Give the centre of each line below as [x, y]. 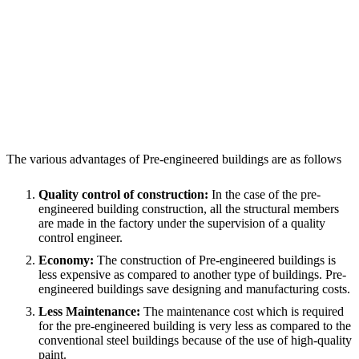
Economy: [68, 260]
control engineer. [81, 237]
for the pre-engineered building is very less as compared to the [195, 325]
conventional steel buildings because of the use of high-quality [195, 340]
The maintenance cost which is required [244, 311]
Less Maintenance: [91, 311]
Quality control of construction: [125, 194]
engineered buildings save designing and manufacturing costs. [194, 288]
